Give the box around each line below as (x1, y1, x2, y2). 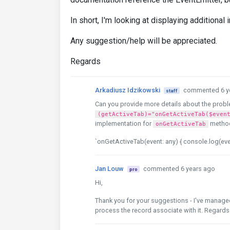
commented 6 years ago (143, 165, 215, 172)
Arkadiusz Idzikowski (95, 86, 160, 94)
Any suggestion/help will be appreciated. (70, 36, 217, 46)
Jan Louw (95, 165, 124, 172)
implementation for (95, 120, 153, 127)
